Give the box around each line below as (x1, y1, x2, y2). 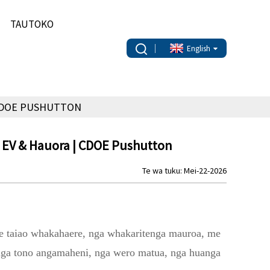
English (187, 43, 210, 54)
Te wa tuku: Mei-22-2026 (142, 165, 227, 176)
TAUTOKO (10, 17, 54, 31)
